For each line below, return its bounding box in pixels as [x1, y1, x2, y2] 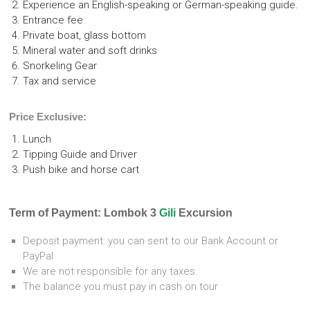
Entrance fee [23, 14, 84, 27]
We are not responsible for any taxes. [23, 265, 199, 278]
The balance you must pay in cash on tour [23, 280, 219, 293]
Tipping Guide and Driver [23, 148, 138, 161]
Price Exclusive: [9, 111, 87, 123]
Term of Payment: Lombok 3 [9, 207, 157, 219]
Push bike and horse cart [23, 163, 140, 176]
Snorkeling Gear [23, 60, 98, 73]
